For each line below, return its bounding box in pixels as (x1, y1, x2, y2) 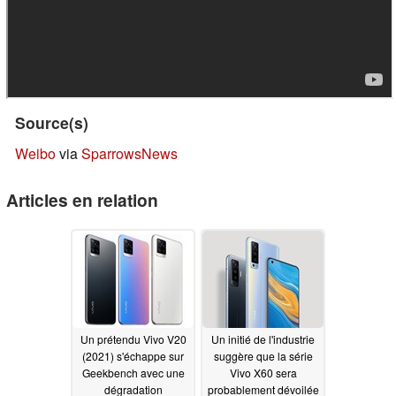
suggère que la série (213, 347, 313, 363)
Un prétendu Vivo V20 (80, 331, 187, 346)
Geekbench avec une (81, 364, 185, 380)
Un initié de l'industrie (211, 331, 315, 346)
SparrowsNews (81, 143, 178, 164)
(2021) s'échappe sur (82, 347, 184, 363)
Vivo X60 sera (229, 364, 297, 380)
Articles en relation (6, 187, 158, 213)
